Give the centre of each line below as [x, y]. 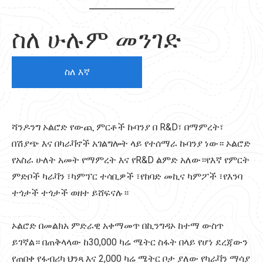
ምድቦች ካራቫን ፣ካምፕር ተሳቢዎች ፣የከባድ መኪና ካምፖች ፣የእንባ [127, 176]
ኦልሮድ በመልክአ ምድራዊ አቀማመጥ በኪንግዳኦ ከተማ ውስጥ [118, 226]
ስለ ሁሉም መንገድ [97, 40]
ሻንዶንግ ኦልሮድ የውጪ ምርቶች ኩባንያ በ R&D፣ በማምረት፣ [118, 127]
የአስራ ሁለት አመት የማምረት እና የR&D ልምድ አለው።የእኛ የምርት [131, 160]
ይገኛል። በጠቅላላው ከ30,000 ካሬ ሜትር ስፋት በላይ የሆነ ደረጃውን [130, 242]
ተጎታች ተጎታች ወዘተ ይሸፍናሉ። [70, 193]
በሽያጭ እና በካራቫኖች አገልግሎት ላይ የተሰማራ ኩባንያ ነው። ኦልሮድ [131, 144]
